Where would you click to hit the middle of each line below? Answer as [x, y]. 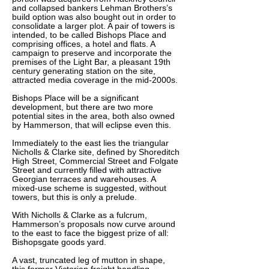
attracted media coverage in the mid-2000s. [95, 80]
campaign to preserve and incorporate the [92, 53]
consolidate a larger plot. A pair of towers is [93, 26]
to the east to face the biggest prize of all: [90, 233]
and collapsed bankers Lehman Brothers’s [92, 8]
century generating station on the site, [84, 71]
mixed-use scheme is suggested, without [89, 188]
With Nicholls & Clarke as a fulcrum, [80, 215]
